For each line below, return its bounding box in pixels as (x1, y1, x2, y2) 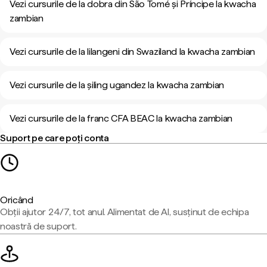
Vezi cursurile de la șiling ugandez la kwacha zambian (10, 79, 225, 91)
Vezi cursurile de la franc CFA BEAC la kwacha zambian (10, 113, 233, 124)
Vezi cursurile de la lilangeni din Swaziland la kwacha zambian (10, 46, 256, 57)
